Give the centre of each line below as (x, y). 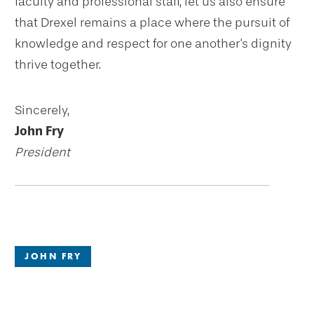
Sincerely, (42, 110)
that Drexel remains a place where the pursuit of (152, 22)
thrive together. (58, 64)
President (42, 152)
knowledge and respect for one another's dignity (153, 43)
